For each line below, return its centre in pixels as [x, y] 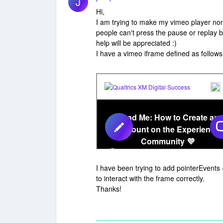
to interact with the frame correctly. [150, 178]
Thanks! [109, 189]
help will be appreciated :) [136, 43]
